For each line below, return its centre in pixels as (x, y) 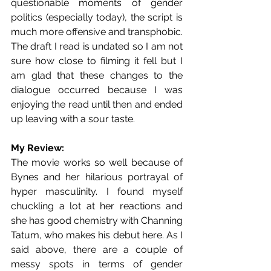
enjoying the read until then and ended (97, 104)
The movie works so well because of (97, 162)
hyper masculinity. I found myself (97, 191)
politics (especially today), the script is (97, 17)
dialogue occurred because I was (97, 90)
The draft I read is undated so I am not (97, 46)
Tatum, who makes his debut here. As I (97, 235)
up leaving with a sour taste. (73, 119)
